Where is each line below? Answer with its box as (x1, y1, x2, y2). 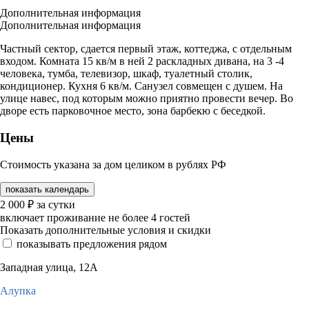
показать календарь (6, 183, 89, 195)
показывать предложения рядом (17, 237, 167, 250)
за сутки (37, 198, 75, 210)
